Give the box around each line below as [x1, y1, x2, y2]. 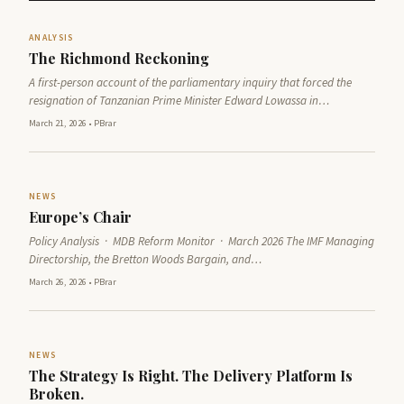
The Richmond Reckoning [29, 49, 209, 69]
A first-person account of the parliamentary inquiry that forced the [29, 74, 352, 90]
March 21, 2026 [29, 117, 87, 129]
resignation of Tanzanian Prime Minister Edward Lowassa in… [29, 92, 330, 108]
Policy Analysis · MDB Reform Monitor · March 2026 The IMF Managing [29, 233, 374, 249]
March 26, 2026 [29, 275, 87, 288]
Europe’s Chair [29, 207, 132, 227]
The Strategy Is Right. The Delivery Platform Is [29, 366, 353, 386]
